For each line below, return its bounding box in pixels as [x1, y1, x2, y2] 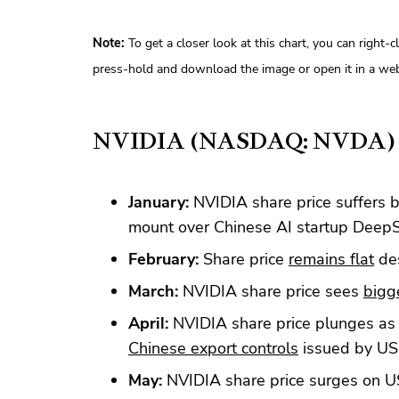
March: [128, 280, 178, 302]
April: [128, 312, 168, 334]
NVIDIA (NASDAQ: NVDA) [93, 125, 395, 156]
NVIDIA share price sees [178, 280, 363, 302]
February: [128, 248, 199, 270]
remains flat [289, 248, 374, 270]
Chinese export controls [128, 337, 298, 359]
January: [128, 191, 189, 213]
